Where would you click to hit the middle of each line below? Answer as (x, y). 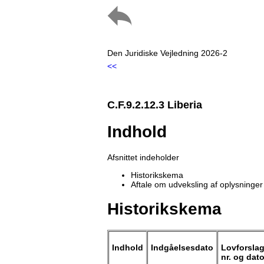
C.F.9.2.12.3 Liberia (155, 105)
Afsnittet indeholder (143, 157)
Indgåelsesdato (182, 248)
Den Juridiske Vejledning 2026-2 (167, 53)
